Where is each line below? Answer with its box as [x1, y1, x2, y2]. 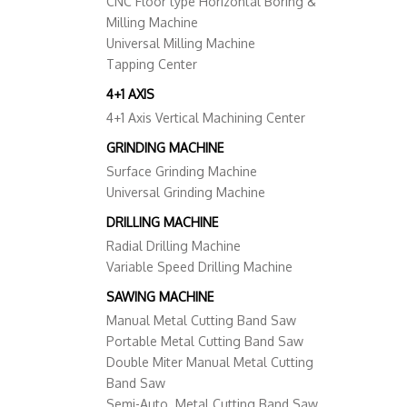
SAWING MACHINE [106, 289, 213, 305]
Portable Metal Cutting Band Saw [106, 333, 303, 350]
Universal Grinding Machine [106, 184, 265, 201]
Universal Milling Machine [106, 35, 255, 52]
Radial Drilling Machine [106, 238, 241, 254]
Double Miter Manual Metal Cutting [106, 354, 313, 371]
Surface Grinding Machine [106, 164, 257, 180]
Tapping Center [106, 56, 197, 73]
